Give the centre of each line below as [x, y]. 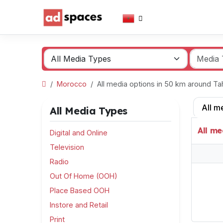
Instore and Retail [79, 205]
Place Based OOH [80, 190]
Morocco [72, 84]
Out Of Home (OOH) [84, 176]
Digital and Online [79, 133]
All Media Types [89, 111]
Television [67, 147]
